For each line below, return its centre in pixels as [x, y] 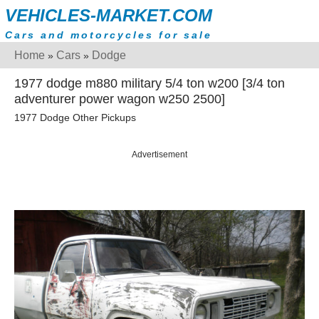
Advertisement [159, 155]
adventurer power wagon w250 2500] [120, 99]
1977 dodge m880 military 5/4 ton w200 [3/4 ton [150, 83]
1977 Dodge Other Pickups [75, 118]
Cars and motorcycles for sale [109, 35]
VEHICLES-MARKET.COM [109, 15]
